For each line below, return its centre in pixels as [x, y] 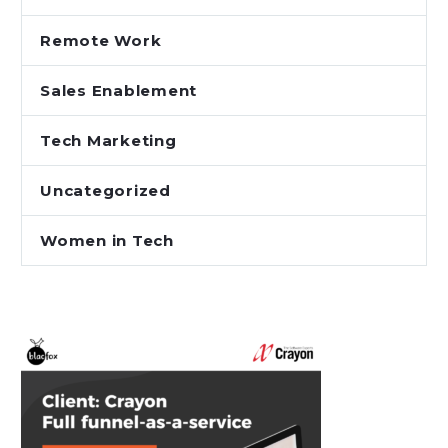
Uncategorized [105, 191]
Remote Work [101, 41]
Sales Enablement [118, 91]
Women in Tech [107, 241]
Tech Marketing [108, 141]
